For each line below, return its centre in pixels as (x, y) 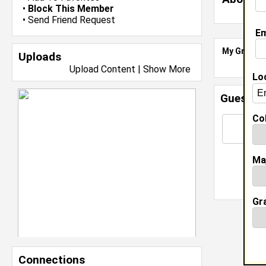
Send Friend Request (72, 20)
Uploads (40, 57)
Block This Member (71, 9)
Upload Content (102, 69)
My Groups (243, 51)
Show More (167, 69)
